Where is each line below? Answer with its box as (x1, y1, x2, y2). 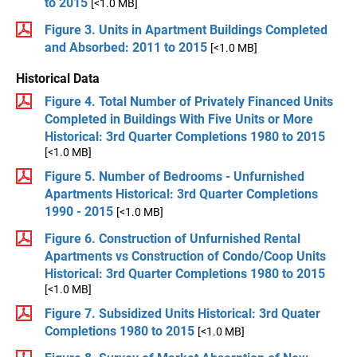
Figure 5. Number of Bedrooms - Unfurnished (45, 168, 304, 184)
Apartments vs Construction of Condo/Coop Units (45, 248, 326, 264)
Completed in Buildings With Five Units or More (45, 111, 313, 127)
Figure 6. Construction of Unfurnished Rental (45, 230, 300, 246)
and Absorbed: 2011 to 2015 (45, 39, 207, 55)
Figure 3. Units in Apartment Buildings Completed (45, 22, 328, 37)
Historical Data (16, 70, 100, 86)
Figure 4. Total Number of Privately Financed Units (45, 93, 333, 109)
